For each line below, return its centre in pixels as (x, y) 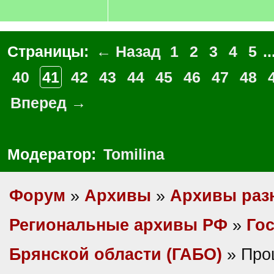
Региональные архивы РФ (118, 225)
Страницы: (50, 51)
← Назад (128, 51)
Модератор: (54, 154)
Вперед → (48, 103)
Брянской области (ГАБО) (116, 254)
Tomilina (134, 154)
